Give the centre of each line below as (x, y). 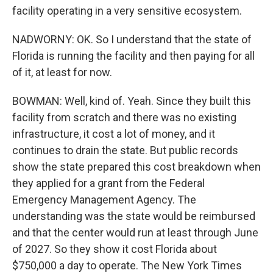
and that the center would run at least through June (135, 232)
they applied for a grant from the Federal (108, 183)
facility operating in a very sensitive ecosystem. (127, 11)
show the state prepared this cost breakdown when (136, 167)
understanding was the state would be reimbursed (134, 216)
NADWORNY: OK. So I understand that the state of (132, 39)
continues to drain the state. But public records (125, 150)
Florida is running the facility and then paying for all (133, 56)
